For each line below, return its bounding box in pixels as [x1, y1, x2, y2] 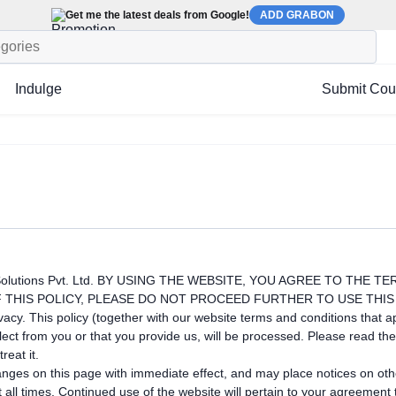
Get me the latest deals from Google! [65, 9, 249, 21]
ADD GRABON [260, 9, 334, 21]
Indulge [15, 81, 62, 96]
